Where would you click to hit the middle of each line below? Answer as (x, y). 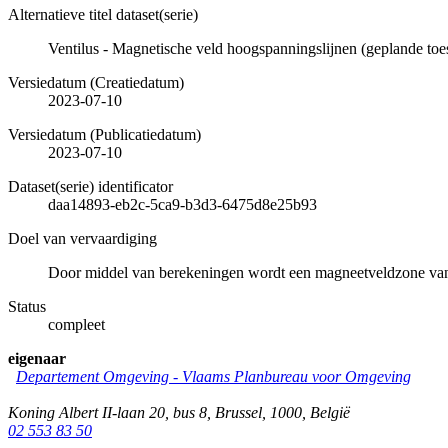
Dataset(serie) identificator (90, 186)
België (330, 412)
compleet (76, 324)
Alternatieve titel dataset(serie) (103, 14)
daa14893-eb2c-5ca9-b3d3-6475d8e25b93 (182, 204)
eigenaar (37, 358)
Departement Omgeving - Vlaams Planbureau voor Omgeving (213, 376)
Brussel (238, 412)
